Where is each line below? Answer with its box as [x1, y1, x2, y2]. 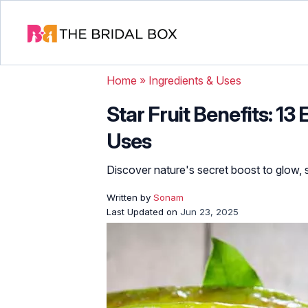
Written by [107, 192, 153, 203]
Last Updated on [107, 206, 180, 217]
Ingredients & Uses [148, 74, 241, 87]
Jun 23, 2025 [180, 206, 239, 217]
